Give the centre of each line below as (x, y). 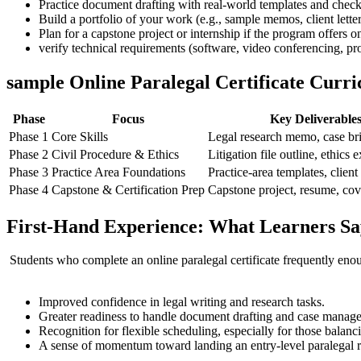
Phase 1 (29, 136)
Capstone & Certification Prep (128, 189)
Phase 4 (29, 189)
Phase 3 (29, 172)
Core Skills (80, 136)
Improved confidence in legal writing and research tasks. (182, 302)
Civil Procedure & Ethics (115, 154)
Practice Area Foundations (118, 172)
